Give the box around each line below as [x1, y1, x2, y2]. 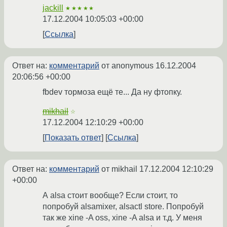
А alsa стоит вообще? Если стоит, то [43, 191, 178, 200]
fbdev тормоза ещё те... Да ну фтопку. [43, 88, 182, 97]
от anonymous [99, 61, 156, 70]
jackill [43, 4, 63, 13]
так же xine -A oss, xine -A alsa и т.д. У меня [43, 213, 202, 222]
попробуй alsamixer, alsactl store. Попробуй [43, 202, 204, 211]
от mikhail [99, 165, 139, 174]
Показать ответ [45, 133, 101, 142]
